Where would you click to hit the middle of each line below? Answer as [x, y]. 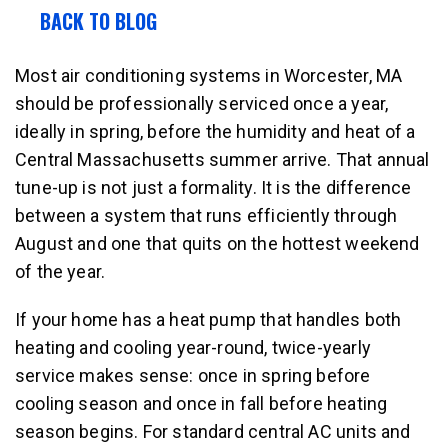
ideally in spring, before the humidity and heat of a [215, 131]
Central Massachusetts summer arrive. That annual [222, 159]
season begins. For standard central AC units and [213, 431]
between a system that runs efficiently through [206, 215]
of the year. [60, 271]
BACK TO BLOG [98, 21]
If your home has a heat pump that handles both [208, 319]
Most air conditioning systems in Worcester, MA [209, 75]
